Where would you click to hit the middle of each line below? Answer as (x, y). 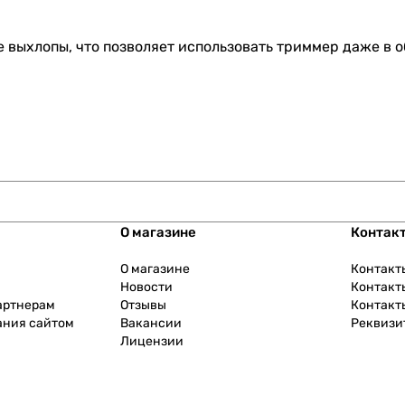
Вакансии (151, 324)
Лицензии (152, 342)
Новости (147, 287)
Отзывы (144, 306)
